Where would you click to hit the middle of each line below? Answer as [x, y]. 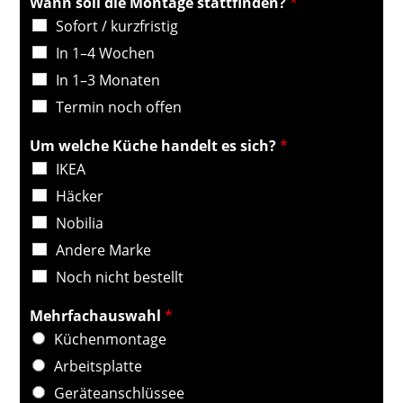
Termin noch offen [119, 107]
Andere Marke [104, 250]
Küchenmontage [111, 339]
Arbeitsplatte [99, 366]
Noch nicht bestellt [120, 277]
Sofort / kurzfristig [117, 26]
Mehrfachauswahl [98, 316]
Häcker [80, 196]
